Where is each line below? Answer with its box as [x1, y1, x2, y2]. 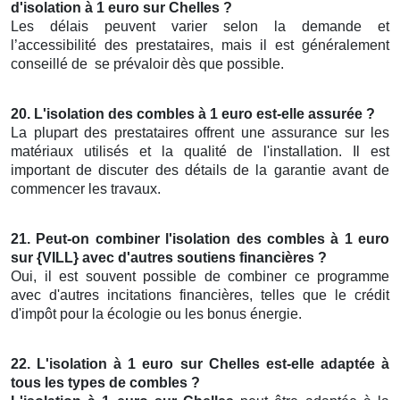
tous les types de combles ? [11, 375, 200, 391]
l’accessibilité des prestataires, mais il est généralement [11, 37, 389, 54]
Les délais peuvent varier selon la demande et [11, 19, 389, 35]
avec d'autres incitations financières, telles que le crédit [11, 287, 389, 304]
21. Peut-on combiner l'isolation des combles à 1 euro [11, 231, 389, 247]
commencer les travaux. [11, 181, 161, 197]
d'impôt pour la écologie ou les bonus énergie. [11, 306, 302, 322]
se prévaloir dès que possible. [95, 56, 284, 72]
